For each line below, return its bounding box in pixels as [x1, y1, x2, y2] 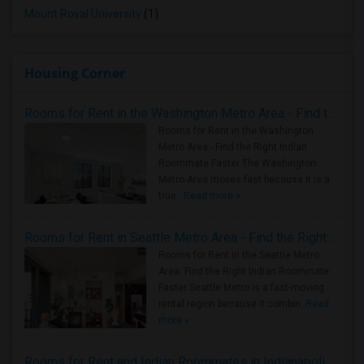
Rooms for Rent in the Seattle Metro [158, 249, 319, 261]
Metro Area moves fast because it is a [158, 174, 330, 185]
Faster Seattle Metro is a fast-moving [158, 282, 324, 293]
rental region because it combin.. [158, 298, 305, 310]
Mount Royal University [24, 7, 141, 20]
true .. [158, 190, 184, 201]
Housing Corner [24, 64, 125, 82]
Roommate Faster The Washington [158, 158, 316, 169]
